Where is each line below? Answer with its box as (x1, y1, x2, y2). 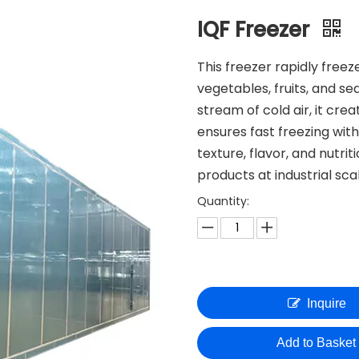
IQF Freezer (197, 15, 316, 44)
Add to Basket (276, 336, 356, 349)
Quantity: (197, 193, 250, 209)
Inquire (306, 296, 346, 310)
